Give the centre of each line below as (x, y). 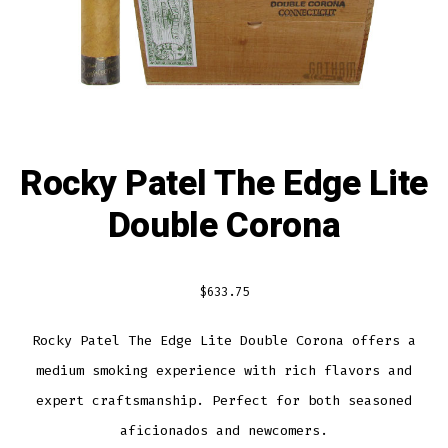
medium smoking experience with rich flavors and (224, 370)
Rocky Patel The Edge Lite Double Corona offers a (224, 340)
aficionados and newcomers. (224, 430)
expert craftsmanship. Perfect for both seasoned (224, 400)
